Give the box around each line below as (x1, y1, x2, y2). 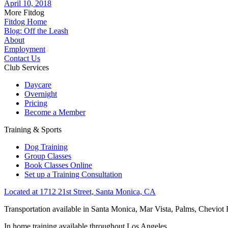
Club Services (4, 63, 49, 72)
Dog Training (24, 142, 68, 152)
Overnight (24, 90, 57, 99)
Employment (4, 45, 45, 54)
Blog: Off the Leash (4, 26, 68, 36)
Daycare (24, 80, 51, 90)
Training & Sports (4, 125, 62, 134)
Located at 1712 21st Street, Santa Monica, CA (4, 187, 156, 196)
